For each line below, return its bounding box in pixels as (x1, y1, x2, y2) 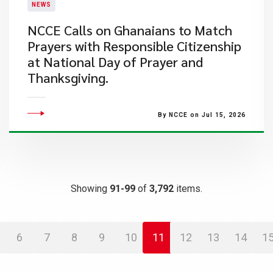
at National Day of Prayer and (27, 53, 203, 70)
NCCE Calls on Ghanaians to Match (27, 21, 232, 38)
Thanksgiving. (27, 69, 108, 86)
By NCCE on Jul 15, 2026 (157, 112, 246, 118)
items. (174, 183, 202, 194)
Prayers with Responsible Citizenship (27, 37, 241, 54)
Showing (71, 183, 110, 194)
